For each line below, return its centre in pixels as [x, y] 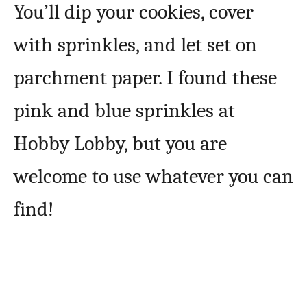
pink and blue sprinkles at [124, 111]
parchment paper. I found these [145, 78]
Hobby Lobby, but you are [120, 144]
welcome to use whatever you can [153, 177]
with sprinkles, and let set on [135, 45]
